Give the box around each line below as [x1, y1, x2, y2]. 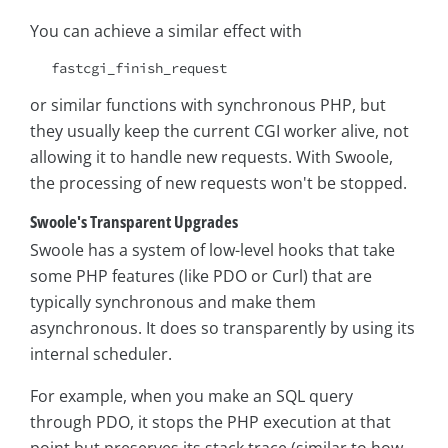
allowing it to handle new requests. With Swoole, [30, 146, 393, 169]
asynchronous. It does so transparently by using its [30, 316, 415, 339]
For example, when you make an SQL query [30, 384, 353, 407]
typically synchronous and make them [30, 290, 316, 313]
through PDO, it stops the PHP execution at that [30, 410, 391, 433]
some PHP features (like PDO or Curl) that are [30, 264, 372, 287]
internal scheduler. [30, 342, 172, 365]
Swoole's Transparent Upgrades [30, 210, 238, 234]
